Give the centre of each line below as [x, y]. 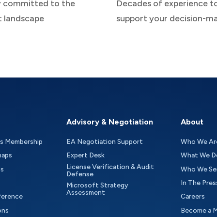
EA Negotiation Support [105, 141]
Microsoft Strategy [100, 186]
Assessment [86, 193]
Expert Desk [86, 155]
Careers [193, 197]
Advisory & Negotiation [110, 122]
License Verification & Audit [110, 167]
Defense [80, 174]
